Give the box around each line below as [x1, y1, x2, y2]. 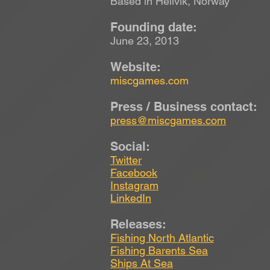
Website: [110, 59, 161, 74]
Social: [110, 139, 150, 154]
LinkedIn [110, 191, 151, 204]
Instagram [110, 178, 159, 192]
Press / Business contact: [110, 99, 257, 114]
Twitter [110, 153, 142, 166]
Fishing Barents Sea [110, 243, 208, 257]
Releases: [110, 216, 166, 231]
